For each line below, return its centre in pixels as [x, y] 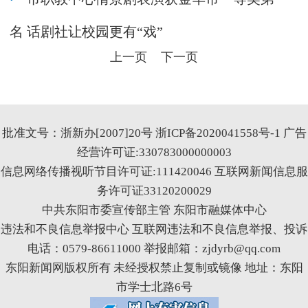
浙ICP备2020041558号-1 [218, 133]
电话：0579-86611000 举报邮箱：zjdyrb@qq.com [154, 248]
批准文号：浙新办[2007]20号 [78, 133]
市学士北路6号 [154, 287]
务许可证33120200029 [154, 190]
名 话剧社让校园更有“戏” [86, 32]
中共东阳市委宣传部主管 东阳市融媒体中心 [154, 210]
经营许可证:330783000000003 [154, 152]
